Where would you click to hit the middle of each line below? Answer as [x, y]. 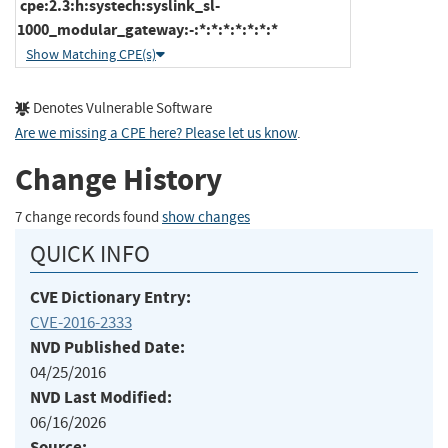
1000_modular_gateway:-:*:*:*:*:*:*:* [147, 29]
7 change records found [88, 217]
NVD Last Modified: [101, 397]
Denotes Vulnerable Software [121, 108]
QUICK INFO [90, 253]
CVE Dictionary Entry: [110, 297]
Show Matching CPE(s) [91, 54]
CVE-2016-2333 [81, 322]
